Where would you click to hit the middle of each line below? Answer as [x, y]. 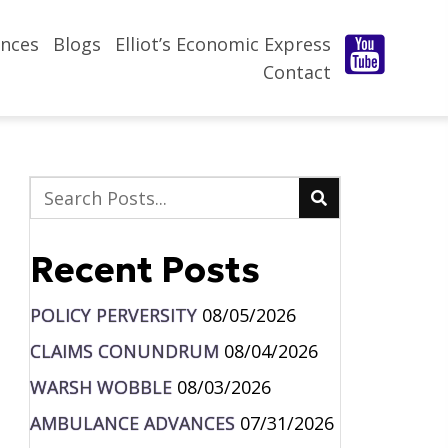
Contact [297, 71]
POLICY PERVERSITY [113, 314]
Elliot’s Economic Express [223, 43]
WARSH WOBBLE [100, 386]
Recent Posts [144, 269]
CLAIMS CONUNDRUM [124, 350]
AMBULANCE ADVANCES [132, 422]
